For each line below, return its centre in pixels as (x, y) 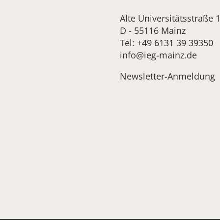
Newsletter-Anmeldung (167, 76)
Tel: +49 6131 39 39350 (166, 42)
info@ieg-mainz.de (158, 55)
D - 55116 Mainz (153, 30)
